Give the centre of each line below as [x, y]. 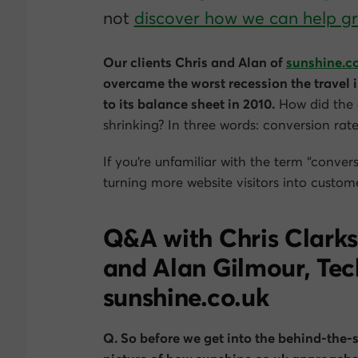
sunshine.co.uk [186, 296]
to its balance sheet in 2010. [189, 104]
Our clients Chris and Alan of [194, 63]
